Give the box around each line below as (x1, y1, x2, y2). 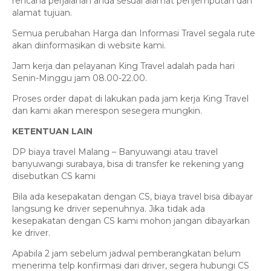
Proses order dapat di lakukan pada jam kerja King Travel (12, 93, 249, 105)
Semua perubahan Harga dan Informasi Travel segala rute (12, 28, 258, 39)
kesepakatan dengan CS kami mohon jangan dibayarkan (12, 215, 250, 227)
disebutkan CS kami (12, 171, 96, 182)
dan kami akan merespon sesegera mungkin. (12, 105, 202, 117)
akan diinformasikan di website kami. (12, 40, 166, 51)
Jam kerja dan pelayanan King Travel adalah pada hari (12, 60, 235, 72)
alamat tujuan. (12, 7, 72, 19)
